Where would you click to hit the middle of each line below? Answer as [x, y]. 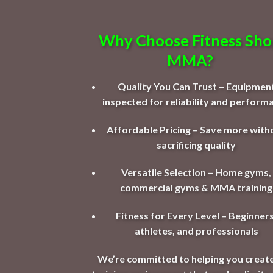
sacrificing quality [197, 144]
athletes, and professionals [196, 231]
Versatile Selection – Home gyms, [197, 172]
